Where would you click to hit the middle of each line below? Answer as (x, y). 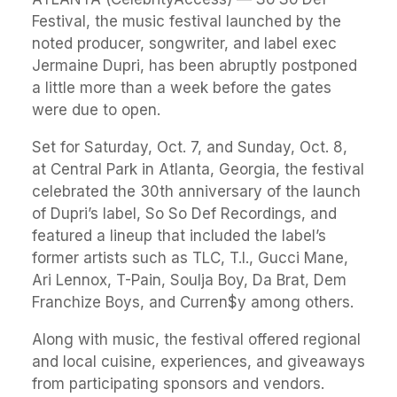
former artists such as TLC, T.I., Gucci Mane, (190, 258)
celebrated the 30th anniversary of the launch (196, 191)
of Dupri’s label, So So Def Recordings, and (184, 214)
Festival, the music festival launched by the (187, 21)
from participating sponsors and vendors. (178, 384)
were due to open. (96, 110)
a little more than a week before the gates (182, 88)
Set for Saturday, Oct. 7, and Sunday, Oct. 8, (190, 147)
